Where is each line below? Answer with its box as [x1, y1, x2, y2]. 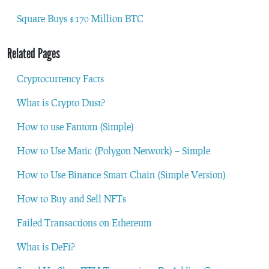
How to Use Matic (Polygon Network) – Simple [17, 144, 210, 156]
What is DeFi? [17, 240, 75, 252]
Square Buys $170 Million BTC [17, 12, 144, 24]
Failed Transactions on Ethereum [17, 216, 151, 228]
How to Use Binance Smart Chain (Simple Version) [17, 168, 226, 180]
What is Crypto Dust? [17, 96, 105, 108]
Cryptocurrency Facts [17, 72, 104, 84]
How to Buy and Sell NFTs [17, 192, 126, 204]
